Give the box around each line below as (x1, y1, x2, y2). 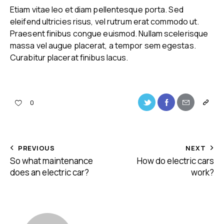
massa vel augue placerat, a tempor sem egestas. (10, 39, 196, 51)
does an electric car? (10, 166, 89, 178)
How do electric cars (137, 154, 214, 166)
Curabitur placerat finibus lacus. (10, 51, 128, 63)
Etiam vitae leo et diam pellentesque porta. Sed (10, 3, 183, 15)
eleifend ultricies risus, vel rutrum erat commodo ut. (10, 15, 199, 27)
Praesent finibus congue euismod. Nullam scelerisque (10, 27, 208, 39)
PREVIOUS (17, 143, 55, 152)
